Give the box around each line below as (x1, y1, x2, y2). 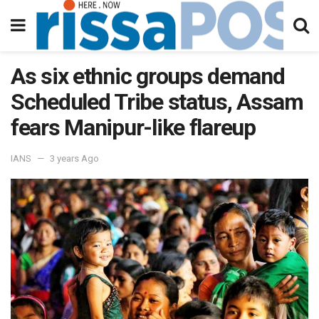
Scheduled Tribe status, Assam (11, 88, 303, 115)
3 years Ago (50, 152, 99, 164)
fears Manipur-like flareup (11, 114, 256, 141)
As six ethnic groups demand (11, 63, 285, 90)
